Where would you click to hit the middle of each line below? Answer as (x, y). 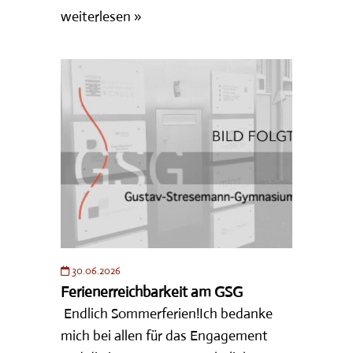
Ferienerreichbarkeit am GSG (152, 292)
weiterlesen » (102, 16)
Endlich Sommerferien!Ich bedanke (167, 313)
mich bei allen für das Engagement (165, 335)
